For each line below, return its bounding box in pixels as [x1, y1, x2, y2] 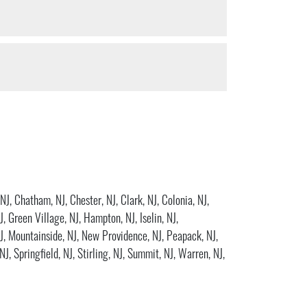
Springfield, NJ [14, 249, 73, 261]
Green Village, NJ [8, 213, 79, 225]
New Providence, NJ [82, 231, 162, 243]
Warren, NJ [178, 249, 223, 261]
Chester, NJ [70, 195, 116, 208]
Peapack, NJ [167, 231, 216, 243]
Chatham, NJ [14, 195, 65, 208]
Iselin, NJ [140, 213, 176, 225]
